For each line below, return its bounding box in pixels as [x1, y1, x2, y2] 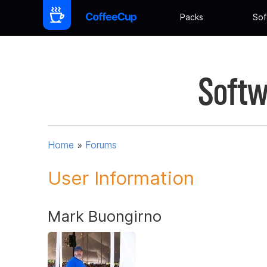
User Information [48, 166, 194, 190]
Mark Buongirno [48, 206, 162, 225]
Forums [85, 139, 117, 151]
